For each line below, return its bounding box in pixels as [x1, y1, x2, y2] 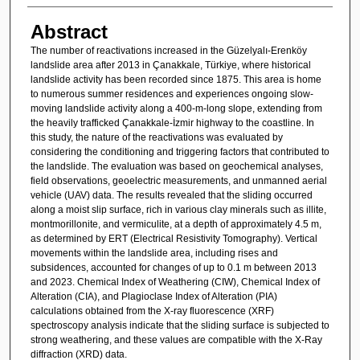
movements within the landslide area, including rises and [30, 247, 278, 259]
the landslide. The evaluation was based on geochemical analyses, [30, 160, 323, 172]
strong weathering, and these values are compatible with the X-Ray [30, 333, 322, 346]
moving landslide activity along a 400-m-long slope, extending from [30, 102, 322, 114]
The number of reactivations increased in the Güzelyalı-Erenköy [30, 44, 307, 56]
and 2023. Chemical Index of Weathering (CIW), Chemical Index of [30, 276, 320, 288]
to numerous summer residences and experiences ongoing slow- [30, 88, 313, 100]
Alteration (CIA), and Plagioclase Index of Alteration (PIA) [30, 290, 277, 302]
